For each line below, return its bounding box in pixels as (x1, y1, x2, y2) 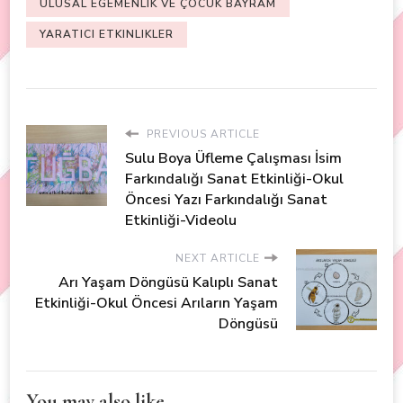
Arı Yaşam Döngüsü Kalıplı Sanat (58, 272, 278, 292)
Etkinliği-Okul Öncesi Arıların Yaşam (35, 292, 278, 313)
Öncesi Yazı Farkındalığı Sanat (125, 189, 327, 210)
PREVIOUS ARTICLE (143, 126, 260, 141)
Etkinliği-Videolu (125, 210, 237, 230)
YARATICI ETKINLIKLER (40, 26, 174, 41)
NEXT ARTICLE (175, 250, 260, 265)
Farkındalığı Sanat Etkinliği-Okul (125, 168, 344, 189)
